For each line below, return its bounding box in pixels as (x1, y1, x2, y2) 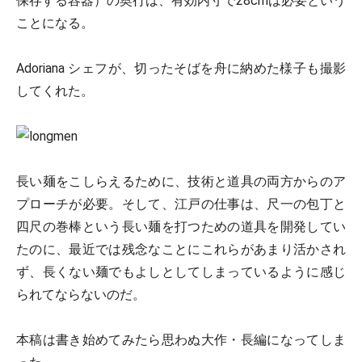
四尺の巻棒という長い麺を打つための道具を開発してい (16, 219, 346, 234)
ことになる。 (16, 15, 94, 31)
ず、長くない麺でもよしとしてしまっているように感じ (16, 264, 346, 280)
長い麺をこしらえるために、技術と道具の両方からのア (16, 174, 346, 189)
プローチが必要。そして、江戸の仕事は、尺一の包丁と (16, 196, 346, 212)
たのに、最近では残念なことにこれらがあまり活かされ (16, 242, 346, 257)
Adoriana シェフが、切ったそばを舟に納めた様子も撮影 (16, 61, 346, 76)
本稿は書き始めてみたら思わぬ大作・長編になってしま (16, 332, 346, 347)
